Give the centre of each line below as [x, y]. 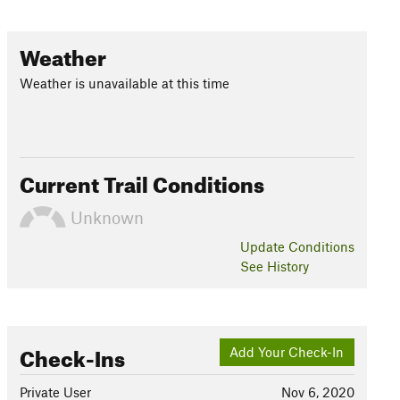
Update [264, 246]
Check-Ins [72, 355]
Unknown [104, 217]
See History [274, 266]
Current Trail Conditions [142, 181]
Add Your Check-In [287, 352]
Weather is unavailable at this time [124, 83]
